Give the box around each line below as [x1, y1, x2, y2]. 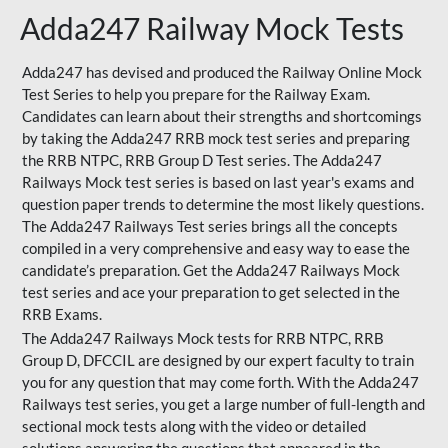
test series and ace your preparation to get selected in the [22, 283, 400, 301]
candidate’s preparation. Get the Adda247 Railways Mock [22, 261, 400, 279]
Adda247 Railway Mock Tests [20, 10, 404, 46]
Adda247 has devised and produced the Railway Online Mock [22, 63, 422, 81]
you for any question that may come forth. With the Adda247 [22, 373, 419, 391]
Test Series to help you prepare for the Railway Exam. [22, 85, 370, 103]
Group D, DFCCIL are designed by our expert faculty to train [22, 351, 414, 369]
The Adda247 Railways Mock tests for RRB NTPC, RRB [22, 329, 384, 347]
